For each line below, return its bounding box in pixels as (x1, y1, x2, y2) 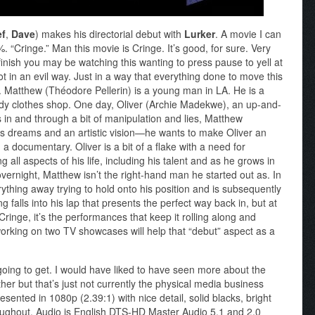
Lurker (184, 27, 215, 41)
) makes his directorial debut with (35, 27, 184, 41)
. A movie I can (215, 27, 281, 41)
